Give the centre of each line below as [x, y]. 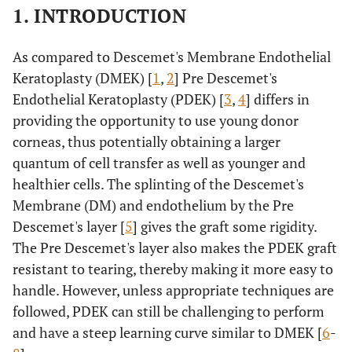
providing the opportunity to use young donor [156, 120]
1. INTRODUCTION [100, 16]
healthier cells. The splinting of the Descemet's [158, 184]
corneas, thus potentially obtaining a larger [147, 141]
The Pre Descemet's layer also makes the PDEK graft [175, 247]
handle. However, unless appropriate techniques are [173, 290]
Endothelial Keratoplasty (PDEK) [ [118, 99]
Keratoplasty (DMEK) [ [82, 78]
